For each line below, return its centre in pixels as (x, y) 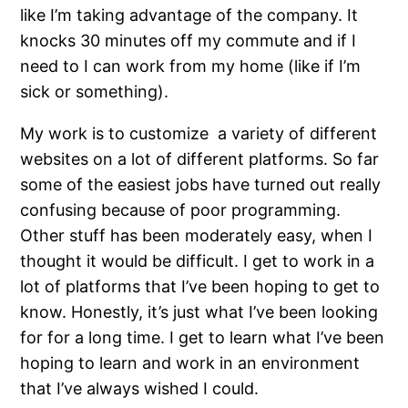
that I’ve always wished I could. (140, 388)
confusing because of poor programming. (181, 209)
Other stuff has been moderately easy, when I (197, 235)
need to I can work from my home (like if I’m (191, 66)
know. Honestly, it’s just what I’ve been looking (199, 311)
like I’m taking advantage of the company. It (189, 15)
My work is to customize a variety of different (199, 133)
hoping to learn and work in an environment (190, 362)
